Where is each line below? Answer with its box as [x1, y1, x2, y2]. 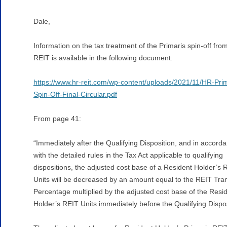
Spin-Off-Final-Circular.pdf [33, 90, 117, 98]
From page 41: [33, 114, 81, 123]
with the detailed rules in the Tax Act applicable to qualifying [33, 150, 223, 159]
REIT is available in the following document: [33, 53, 173, 62]
